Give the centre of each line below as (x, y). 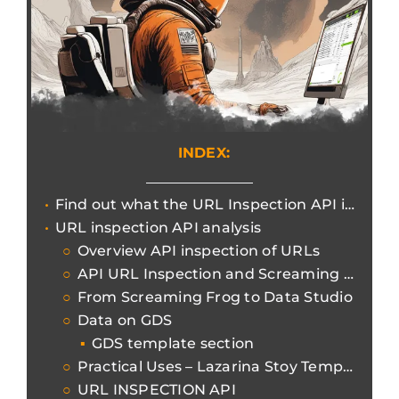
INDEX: (204, 153)
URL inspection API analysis (158, 228)
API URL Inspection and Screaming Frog (210, 274)
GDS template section (173, 344)
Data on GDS (125, 321)
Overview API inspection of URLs (199, 251)
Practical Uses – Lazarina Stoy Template (210, 367)
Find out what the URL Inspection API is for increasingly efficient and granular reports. (199, 205)
